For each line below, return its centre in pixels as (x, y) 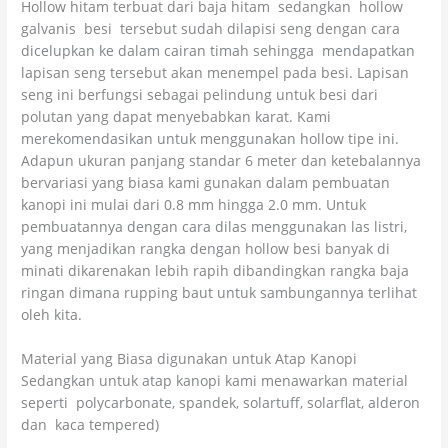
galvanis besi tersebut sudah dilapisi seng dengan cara (211, 29)
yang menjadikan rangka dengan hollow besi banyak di (206, 249)
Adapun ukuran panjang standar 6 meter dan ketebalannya (221, 161)
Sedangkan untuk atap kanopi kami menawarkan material (215, 380)
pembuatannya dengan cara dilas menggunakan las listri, (214, 227)
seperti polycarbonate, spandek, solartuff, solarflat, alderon (221, 402)
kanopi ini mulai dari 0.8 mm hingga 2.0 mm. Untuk (194, 205)
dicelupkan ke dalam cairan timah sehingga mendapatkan (218, 51)
